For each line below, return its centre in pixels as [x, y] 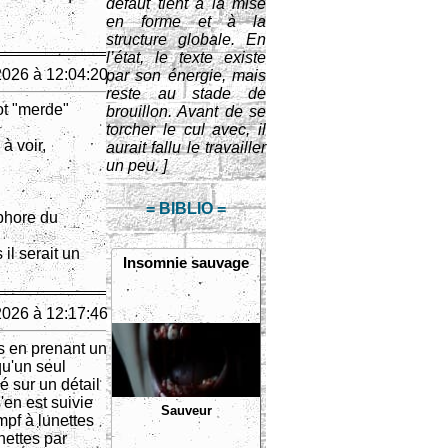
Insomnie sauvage [186, 262]
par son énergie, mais [186, 75]
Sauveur [186, 410]
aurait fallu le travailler [186, 147]
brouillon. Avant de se [186, 111]
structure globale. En [186, 39]
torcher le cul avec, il [186, 129]
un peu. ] [136, 165]
